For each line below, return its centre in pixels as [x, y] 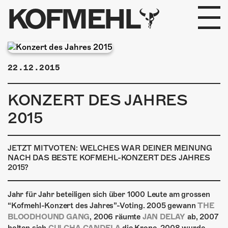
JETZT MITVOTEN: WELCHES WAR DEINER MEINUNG [110, 148]
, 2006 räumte [116, 217]
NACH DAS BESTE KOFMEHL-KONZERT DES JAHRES [109, 158]
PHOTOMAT [67, 153]
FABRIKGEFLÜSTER [98, 82]
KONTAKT [64, 207]
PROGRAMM [69, 59]
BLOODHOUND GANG [49, 217]
